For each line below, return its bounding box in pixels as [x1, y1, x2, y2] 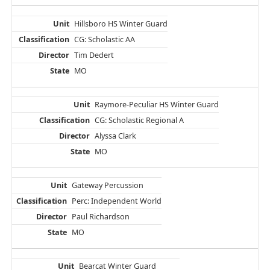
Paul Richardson [71, 212, 130, 222]
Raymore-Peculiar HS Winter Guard [94, 99, 219, 110]
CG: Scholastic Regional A [94, 115, 184, 125]
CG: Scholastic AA [74, 34, 135, 45]
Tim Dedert [74, 49, 114, 60]
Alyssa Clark [94, 130, 136, 141]
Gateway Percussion [71, 180, 143, 191]
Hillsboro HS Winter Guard [74, 18, 168, 29]
